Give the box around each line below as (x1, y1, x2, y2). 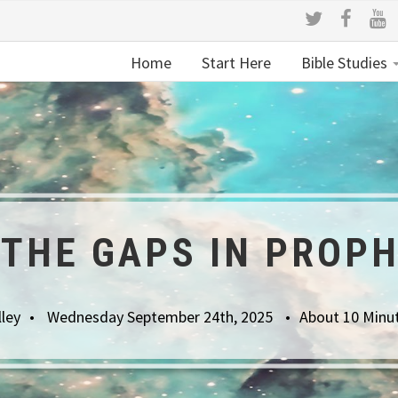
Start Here (198, 52, 271, 73)
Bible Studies (298, 52, 391, 73)
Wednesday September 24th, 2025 (47, 306, 276, 327)
